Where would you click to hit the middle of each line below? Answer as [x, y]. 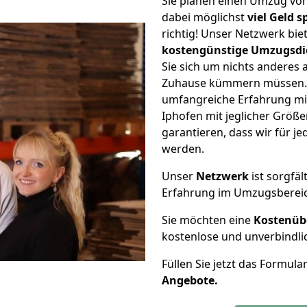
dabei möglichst [205, 17]
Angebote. [190, 280]
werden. [183, 149]
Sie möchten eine [208, 220]
